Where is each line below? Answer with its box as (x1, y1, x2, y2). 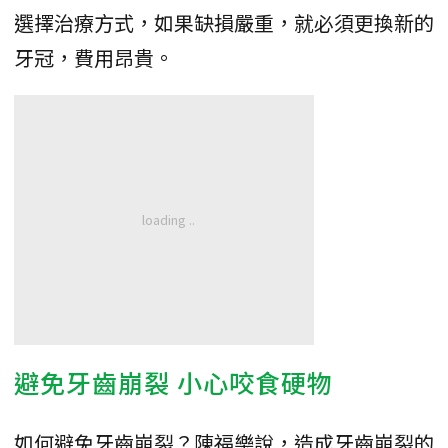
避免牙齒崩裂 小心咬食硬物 (14, 363, 333, 400)
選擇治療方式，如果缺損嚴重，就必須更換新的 (14, 7, 434, 37)
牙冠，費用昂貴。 (14, 42, 174, 72)
